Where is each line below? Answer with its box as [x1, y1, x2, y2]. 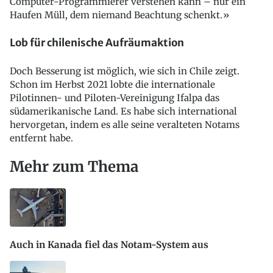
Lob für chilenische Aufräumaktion [10, 36, 184, 50]
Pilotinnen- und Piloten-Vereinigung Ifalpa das [10, 92, 219, 104]
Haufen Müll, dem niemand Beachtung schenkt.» [10, 9, 229, 21]
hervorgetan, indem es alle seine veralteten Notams [10, 119, 239, 131]
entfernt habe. [10, 132, 73, 144]
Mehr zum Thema [10, 157, 138, 176]
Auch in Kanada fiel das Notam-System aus [10, 239, 208, 251]
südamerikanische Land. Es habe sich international [10, 105, 237, 118]
